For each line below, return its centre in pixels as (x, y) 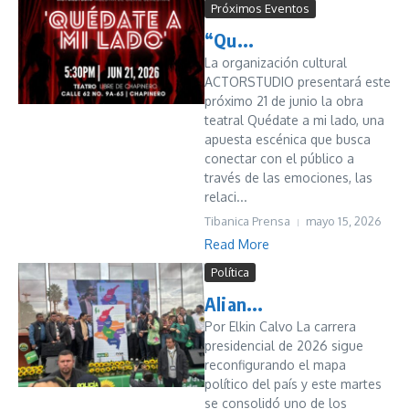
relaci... (226, 197)
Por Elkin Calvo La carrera (280, 326)
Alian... (234, 304)
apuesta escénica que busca (288, 139)
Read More (237, 244)
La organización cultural (276, 63)
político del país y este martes (293, 384)
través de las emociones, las (288, 178)
